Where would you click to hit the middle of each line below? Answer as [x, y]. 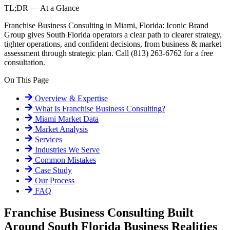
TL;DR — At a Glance [42, 8]
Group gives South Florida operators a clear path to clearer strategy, [113, 35]
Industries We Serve [66, 150]
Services [47, 140]
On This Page [26, 80]
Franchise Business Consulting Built [99, 212]
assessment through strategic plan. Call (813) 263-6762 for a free [109, 53]
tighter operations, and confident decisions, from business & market [113, 44]
